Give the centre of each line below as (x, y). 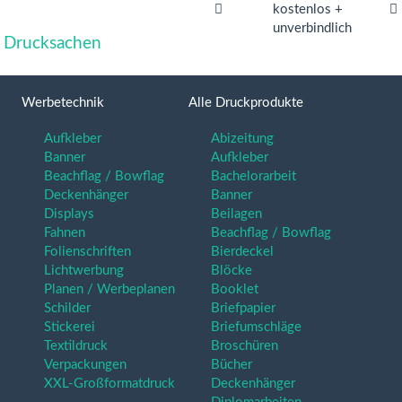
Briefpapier (243, 308)
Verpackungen (85, 365)
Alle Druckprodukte (246, 102)
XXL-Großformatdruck (109, 384)
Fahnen (65, 233)
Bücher (232, 365)
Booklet (235, 289)
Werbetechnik (63, 102)
